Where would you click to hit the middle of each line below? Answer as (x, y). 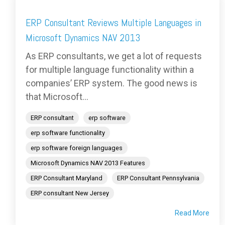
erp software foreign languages (77, 148)
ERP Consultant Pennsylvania (158, 178)
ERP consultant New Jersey (70, 193)
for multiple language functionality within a (110, 70)
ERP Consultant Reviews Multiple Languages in (114, 23)
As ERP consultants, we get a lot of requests (114, 56)
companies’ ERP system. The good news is (111, 83)
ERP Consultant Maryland (67, 178)
